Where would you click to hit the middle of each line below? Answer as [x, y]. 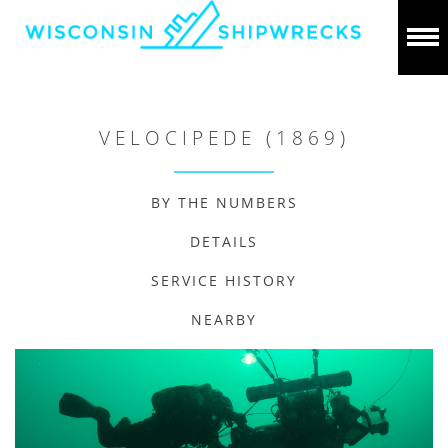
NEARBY [224, 319]
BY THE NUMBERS [224, 202]
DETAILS [224, 241]
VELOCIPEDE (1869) [224, 138]
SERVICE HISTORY [224, 280]
